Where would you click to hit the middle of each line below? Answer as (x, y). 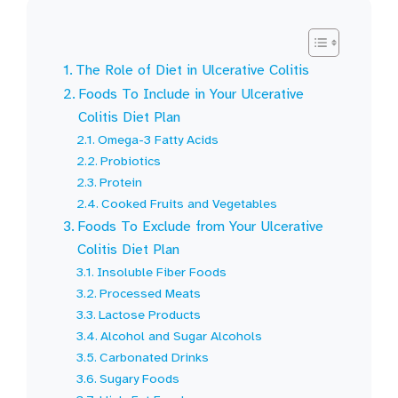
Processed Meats (151, 293)
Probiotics (131, 160)
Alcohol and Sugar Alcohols (182, 335)
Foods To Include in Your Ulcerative (191, 94)
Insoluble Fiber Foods (162, 271)
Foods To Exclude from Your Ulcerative (201, 226)
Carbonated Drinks (155, 357)
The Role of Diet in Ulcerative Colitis (193, 70)
